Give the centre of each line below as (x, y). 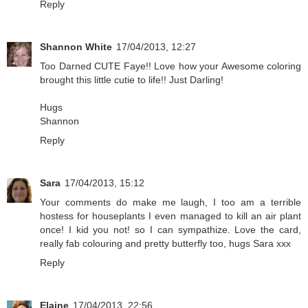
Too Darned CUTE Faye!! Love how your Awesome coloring (170, 66)
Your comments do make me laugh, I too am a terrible (170, 202)
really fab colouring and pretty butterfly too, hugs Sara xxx (165, 244)
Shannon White (76, 47)
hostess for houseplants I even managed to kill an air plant (170, 216)
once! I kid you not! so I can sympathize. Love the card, (170, 230)
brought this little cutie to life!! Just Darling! (132, 80)
